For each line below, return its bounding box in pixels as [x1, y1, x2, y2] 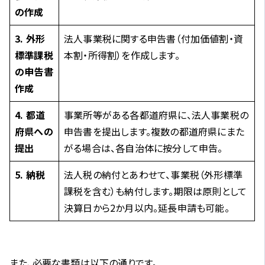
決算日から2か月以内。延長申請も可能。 [64, 201, 230, 215]
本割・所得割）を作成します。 [64, 48, 180, 63]
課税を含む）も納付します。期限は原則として [64, 184, 247, 199]
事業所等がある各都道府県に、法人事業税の [64, 108, 249, 122]
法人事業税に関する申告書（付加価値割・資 [64, 31, 243, 46]
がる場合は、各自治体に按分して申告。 [64, 141, 223, 156]
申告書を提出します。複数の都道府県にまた [64, 124, 244, 139]
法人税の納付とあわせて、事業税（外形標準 [64, 167, 243, 182]
